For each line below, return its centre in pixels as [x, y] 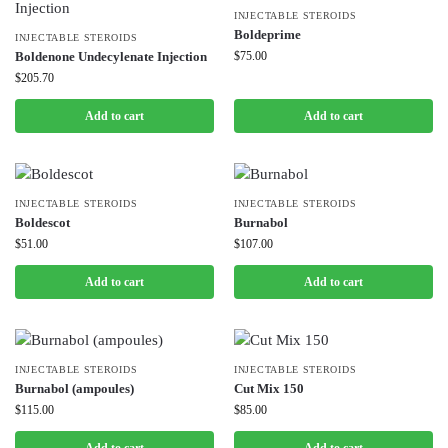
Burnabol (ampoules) [74, 388]
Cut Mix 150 [269, 388]
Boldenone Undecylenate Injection [111, 56]
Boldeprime [267, 34]
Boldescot [42, 222]
